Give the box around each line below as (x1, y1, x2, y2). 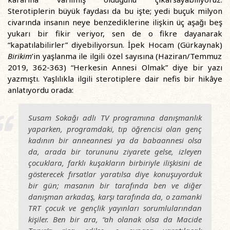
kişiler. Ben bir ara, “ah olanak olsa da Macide (28, 214, 202, 224)
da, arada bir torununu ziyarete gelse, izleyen (28, 146, 202, 157)
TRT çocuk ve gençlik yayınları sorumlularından (28, 203, 202, 213)
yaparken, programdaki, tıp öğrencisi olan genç (28, 124, 202, 134)
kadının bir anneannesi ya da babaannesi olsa (28, 135, 202, 145)
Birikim (8, 51, 32, 61)
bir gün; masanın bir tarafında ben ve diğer (28, 180, 202, 190)
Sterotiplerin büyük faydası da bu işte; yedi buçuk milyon (8, 6, 222, 16)
